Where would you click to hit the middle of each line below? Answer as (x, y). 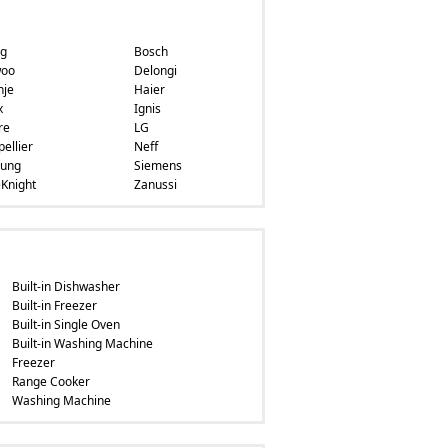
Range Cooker (50, 381)
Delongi (155, 70)
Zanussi (155, 184)
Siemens (157, 165)
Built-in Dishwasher (65, 286)
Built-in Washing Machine (82, 343)
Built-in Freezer (54, 305)
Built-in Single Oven (65, 324)
